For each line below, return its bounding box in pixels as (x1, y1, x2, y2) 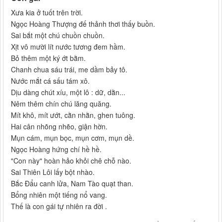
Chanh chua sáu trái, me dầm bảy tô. (11, 64, 127, 75)
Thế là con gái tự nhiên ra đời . (11, 201, 107, 212)
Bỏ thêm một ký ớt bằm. (11, 53, 86, 63)
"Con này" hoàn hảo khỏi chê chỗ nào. (11, 156, 131, 166)
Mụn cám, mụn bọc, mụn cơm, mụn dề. (11, 133, 134, 143)
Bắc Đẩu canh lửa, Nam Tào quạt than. (11, 178, 133, 189)
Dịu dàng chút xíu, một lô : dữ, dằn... (11, 87, 125, 98)
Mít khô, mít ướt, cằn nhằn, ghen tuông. (11, 110, 135, 120)
